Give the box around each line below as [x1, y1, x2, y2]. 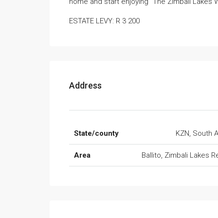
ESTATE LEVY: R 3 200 [69, 17, 140, 25]
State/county [74, 129, 119, 138]
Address [69, 80, 102, 91]
